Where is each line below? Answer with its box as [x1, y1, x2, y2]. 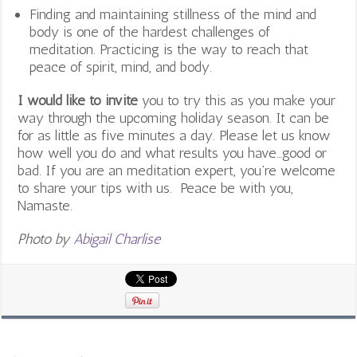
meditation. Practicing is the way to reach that [29, 41, 309, 59]
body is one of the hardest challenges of [29, 23, 271, 41]
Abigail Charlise [73, 230, 161, 249]
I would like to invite [18, 92, 139, 110]
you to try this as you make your [138, 92, 336, 110]
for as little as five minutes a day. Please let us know [18, 127, 331, 145]
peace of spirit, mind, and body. [29, 58, 213, 76]
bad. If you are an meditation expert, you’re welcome [18, 162, 336, 180]
